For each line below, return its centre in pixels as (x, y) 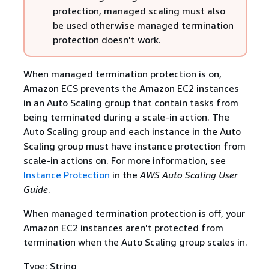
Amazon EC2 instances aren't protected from (123, 227)
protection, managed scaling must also (139, 11)
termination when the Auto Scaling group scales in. (135, 242)
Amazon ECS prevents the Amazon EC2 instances (131, 88)
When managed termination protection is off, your (134, 213)
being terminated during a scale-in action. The (126, 117)
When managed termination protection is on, (122, 74)
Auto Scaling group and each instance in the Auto (132, 131)
